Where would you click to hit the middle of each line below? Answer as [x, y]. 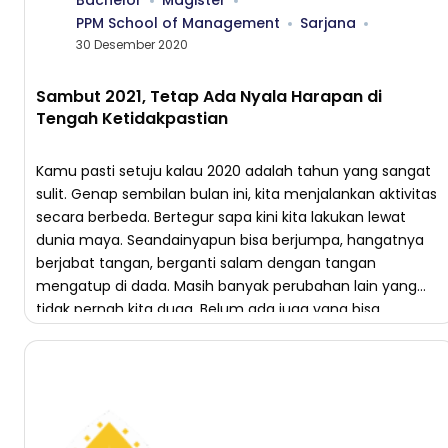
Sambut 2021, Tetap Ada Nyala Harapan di [209, 96]
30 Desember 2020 [132, 44]
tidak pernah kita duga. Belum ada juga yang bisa [208, 309]
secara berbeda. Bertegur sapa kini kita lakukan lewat [221, 217]
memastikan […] [93, 332]
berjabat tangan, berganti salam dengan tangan [206, 263]
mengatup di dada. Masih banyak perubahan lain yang [226, 286]
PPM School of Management [178, 23]
